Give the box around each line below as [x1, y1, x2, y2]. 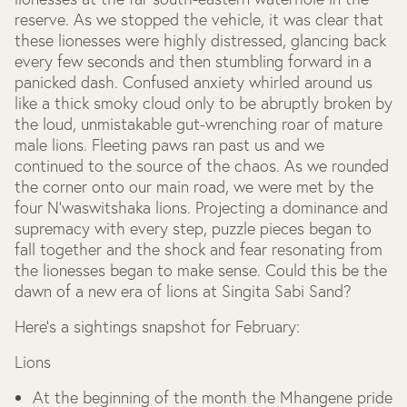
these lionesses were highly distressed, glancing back [15, 30, 386, 51]
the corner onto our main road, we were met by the [15, 176, 373, 197]
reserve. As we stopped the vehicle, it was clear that [15, 9, 383, 30]
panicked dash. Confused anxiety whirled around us [15, 72, 372, 93]
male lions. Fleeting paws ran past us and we [15, 134, 324, 155]
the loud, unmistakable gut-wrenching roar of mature [15, 114, 382, 134]
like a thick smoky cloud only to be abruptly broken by [15, 93, 392, 114]
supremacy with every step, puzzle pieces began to [15, 218, 372, 239]
